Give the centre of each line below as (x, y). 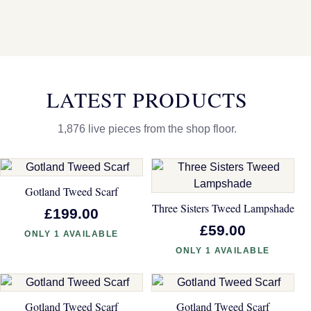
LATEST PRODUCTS (147, 99)
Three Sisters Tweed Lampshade (223, 208)
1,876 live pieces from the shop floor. (147, 128)
